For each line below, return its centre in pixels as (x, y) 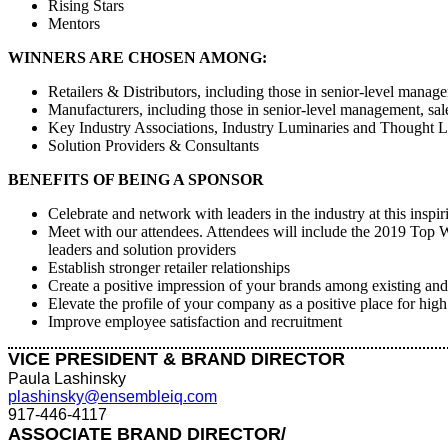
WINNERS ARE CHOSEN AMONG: (137, 57)
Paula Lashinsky (67, 378)
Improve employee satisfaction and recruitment (195, 321)
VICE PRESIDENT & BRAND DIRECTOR (176, 358)
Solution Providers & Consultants (153, 145)
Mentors (74, 23)
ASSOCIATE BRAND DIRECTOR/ (147, 433)
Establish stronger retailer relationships (169, 267)
